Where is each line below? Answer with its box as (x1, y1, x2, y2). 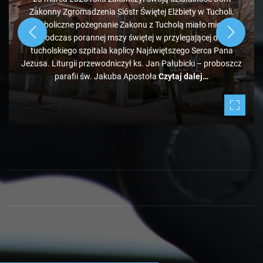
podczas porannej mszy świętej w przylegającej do (41, 33, 222, 43)
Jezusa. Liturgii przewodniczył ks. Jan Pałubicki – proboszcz (21, 59, 242, 69)
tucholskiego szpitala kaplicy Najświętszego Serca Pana (30, 46, 233, 56)
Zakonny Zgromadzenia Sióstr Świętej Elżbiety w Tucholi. (29, 7, 234, 17)
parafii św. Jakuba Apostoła (55, 72, 159, 82)
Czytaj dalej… (159, 72, 208, 82)
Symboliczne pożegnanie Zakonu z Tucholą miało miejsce (28, 20, 235, 30)
